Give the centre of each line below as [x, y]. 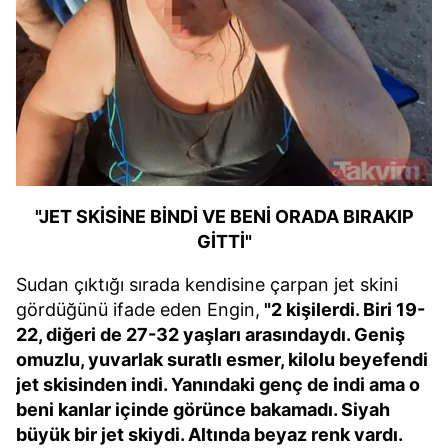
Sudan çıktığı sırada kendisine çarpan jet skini [207, 285]
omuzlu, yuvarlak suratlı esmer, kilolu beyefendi [222, 360]
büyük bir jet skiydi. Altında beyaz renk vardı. [209, 435]
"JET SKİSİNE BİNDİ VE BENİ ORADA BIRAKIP [224, 217]
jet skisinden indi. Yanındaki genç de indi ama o [218, 385]
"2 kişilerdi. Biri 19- [342, 310]
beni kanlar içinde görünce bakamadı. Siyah [203, 410]
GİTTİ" [224, 242]
